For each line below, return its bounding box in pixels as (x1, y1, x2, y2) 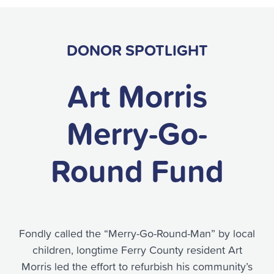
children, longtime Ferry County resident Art (32, 242, 242, 258)
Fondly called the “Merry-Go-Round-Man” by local (19, 226, 255, 242)
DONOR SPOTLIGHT (66, 39, 208, 62)
